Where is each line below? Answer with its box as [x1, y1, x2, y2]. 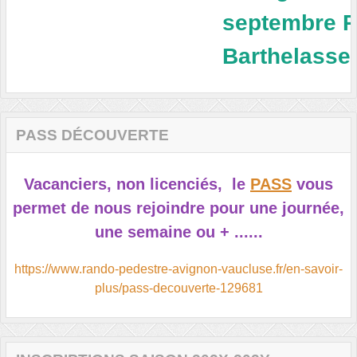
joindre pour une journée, [151, 198, 344, 217]
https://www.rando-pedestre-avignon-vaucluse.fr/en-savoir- [14, 261, 343, 276]
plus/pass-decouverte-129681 [94, 280, 263, 295]
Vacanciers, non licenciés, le [24, 175, 245, 193]
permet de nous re [13, 198, 151, 217]
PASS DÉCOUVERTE [16, 126, 169, 143]
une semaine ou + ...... [94, 222, 263, 241]
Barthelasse [217, 43, 352, 69]
